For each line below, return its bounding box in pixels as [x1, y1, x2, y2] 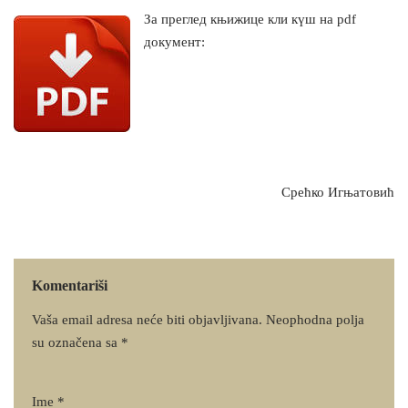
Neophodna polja [266, 312, 364, 328]
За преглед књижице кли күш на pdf [144, 12, 356, 27]
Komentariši [32, 277, 107, 294]
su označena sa [32, 335, 121, 351]
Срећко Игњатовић [281, 185, 394, 200]
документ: [144, 35, 205, 50]
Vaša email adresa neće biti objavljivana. [32, 312, 262, 328]
